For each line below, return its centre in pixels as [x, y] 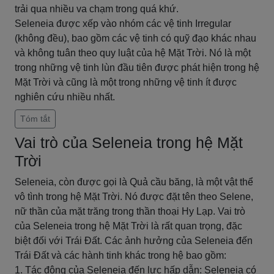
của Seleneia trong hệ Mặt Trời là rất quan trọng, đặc [128, 226]
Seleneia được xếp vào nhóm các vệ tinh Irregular [123, 24]
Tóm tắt [35, 119]
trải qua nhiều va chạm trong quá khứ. [97, 9]
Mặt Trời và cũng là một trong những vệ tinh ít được [126, 82]
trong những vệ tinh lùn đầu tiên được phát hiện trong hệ [137, 68]
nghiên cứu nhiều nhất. [65, 97]
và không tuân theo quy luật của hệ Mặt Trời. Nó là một [133, 53]
